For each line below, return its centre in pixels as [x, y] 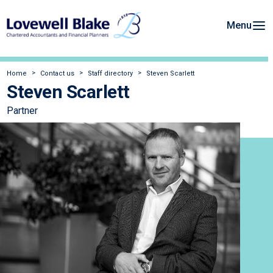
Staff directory [110, 74]
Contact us [57, 74]
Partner [22, 111]
